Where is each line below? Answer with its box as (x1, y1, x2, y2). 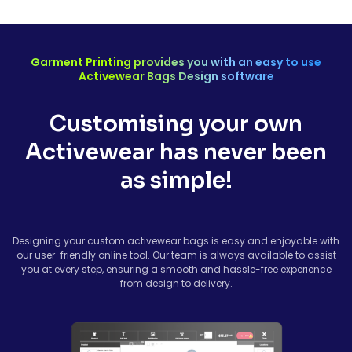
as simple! (119, 166, 233, 194)
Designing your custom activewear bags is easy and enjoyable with (13, 233, 339, 247)
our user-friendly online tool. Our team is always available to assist (16, 247, 336, 262)
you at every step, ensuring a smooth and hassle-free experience (20, 262, 332, 276)
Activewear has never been (25, 137, 327, 166)
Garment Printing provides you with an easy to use (31, 53, 321, 70)
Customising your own (49, 109, 302, 137)
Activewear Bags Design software (78, 68, 274, 84)
